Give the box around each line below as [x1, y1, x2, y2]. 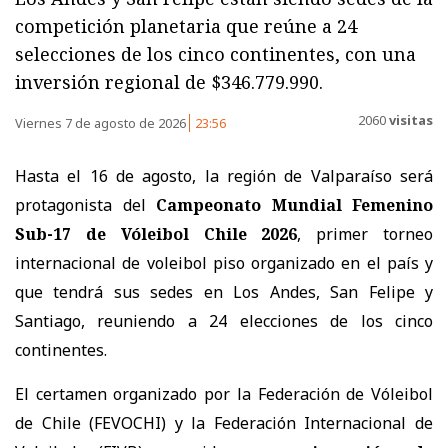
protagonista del [15, 193, 156, 216]
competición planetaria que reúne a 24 [15, 13, 357, 38]
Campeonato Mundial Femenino [156, 193, 433, 216]
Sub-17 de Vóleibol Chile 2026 [15, 222, 298, 245]
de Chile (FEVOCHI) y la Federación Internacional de [15, 411, 433, 434]
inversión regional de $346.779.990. [15, 69, 323, 94]
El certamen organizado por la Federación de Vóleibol [15, 382, 433, 405]
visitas [386, 111, 433, 130]
